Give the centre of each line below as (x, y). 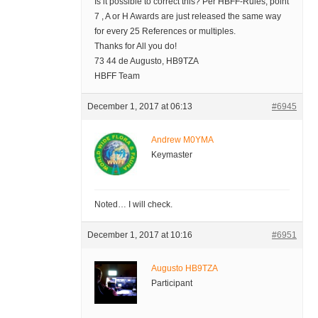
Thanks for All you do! (135, 46)
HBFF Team (117, 76)
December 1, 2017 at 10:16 (139, 235)
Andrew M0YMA (182, 140)
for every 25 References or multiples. (165, 32)
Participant (171, 284)
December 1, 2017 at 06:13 (139, 107)
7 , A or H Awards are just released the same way (187, 17)
